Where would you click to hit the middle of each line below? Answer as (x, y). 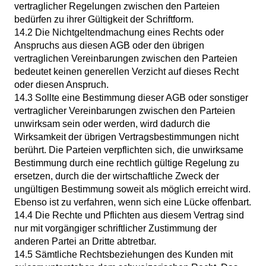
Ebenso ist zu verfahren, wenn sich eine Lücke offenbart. (133, 202)
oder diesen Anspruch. (61, 84)
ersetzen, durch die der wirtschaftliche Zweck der (117, 176)
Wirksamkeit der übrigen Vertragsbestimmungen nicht (126, 137)
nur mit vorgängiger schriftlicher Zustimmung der (115, 228)
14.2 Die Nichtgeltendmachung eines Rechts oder (119, 32)
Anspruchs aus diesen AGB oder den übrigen (109, 45)
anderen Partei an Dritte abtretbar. (85, 241)
